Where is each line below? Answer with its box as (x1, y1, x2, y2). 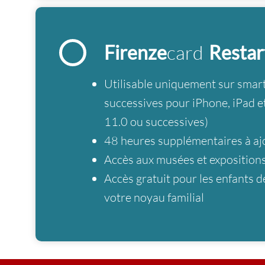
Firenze (104, 41, 167, 64)
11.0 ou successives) (104, 114, 208, 129)
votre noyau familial (104, 190, 204, 205)
